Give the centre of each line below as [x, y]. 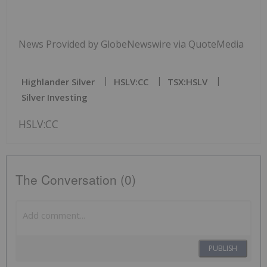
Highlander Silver [58, 82]
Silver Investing [55, 97]
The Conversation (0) [76, 180]
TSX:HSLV [187, 82]
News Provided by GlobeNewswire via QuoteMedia [131, 44]
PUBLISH [223, 249]
